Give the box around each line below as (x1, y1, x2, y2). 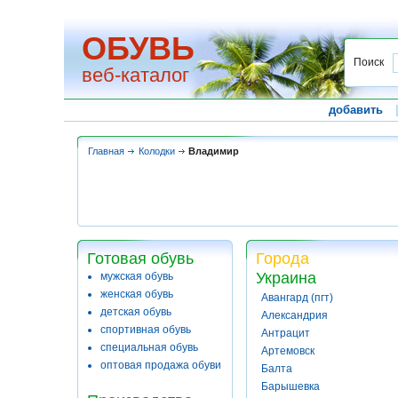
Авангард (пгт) (261, 291, 333, 304)
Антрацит (261, 327, 310, 339)
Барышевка (261, 380, 320, 393)
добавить (328, 103, 383, 116)
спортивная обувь (100, 323, 191, 336)
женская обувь (100, 288, 173, 300)
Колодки (139, 146, 175, 156)
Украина (256, 269, 316, 287)
